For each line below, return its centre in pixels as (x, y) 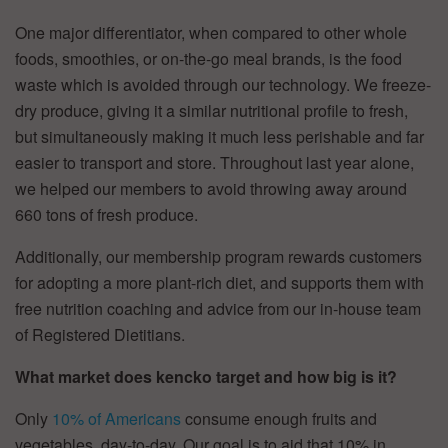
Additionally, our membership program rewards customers (218, 256)
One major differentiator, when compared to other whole (211, 32)
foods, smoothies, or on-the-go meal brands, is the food (208, 58)
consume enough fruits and (281, 418)
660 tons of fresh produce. (106, 214)
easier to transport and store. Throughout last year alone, (214, 162)
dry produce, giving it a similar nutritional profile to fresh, (211, 110)
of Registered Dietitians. (100, 334)
